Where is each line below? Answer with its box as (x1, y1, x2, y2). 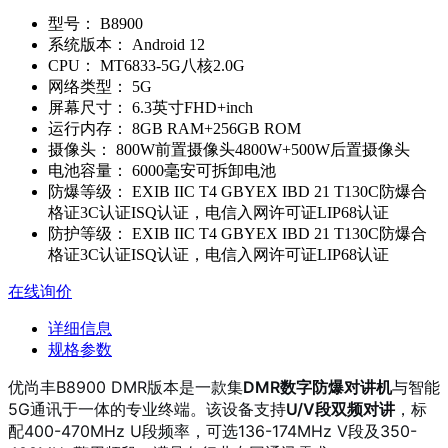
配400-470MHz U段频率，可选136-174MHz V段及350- (8, 420, 417, 441)
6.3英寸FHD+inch (128, 98, 253, 116)
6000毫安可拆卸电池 (128, 161, 276, 179)
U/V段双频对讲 (286, 398, 395, 419)
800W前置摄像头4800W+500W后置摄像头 (112, 140, 410, 158)
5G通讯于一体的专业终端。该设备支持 (8, 398, 286, 419)
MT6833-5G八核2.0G (96, 56, 245, 74)
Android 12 (128, 35, 205, 53)
